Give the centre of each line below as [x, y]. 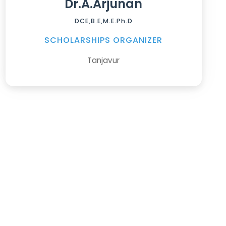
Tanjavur [104, 60]
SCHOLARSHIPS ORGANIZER [104, 40]
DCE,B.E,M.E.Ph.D [103, 21]
